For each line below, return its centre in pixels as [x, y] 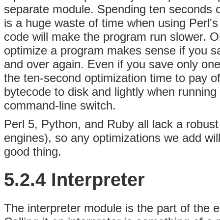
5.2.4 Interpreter [74, 180]
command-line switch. [60, 106]
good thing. [33, 152]
